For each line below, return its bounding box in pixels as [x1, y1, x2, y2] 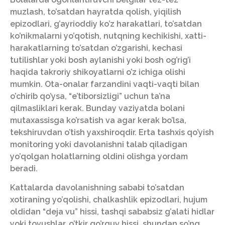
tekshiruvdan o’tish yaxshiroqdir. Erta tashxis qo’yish [10, 127, 214, 137]
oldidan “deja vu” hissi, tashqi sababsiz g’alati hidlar [10, 207, 214, 217]
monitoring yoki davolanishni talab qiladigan [10, 139, 187, 149]
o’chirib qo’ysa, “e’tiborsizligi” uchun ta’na [10, 91, 170, 101]
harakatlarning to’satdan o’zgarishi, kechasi [10, 43, 182, 53]
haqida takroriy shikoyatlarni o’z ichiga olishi [10, 67, 185, 77]
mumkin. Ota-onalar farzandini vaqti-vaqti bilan [10, 79, 199, 89]
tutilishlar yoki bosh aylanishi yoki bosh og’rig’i [10, 55, 191, 65]
